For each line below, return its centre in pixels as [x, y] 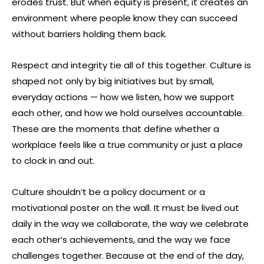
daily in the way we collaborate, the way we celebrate [130, 224]
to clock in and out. [53, 161]
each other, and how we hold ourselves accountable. [128, 113]
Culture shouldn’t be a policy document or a [108, 192]
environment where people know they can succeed [125, 18]
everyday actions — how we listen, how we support [123, 97]
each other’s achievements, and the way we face [121, 240]
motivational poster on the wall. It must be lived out [126, 208]
